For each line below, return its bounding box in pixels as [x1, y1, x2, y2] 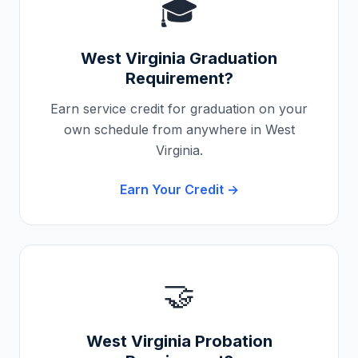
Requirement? [125, 69, 233, 88]
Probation [190, 332, 272, 351]
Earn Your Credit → [119, 181, 239, 197]
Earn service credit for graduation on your [50, 101, 308, 117]
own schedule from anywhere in [63, 121, 265, 137]
